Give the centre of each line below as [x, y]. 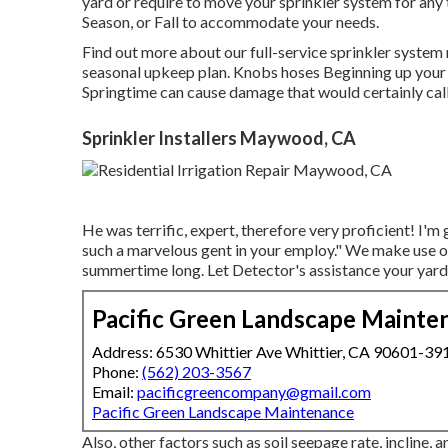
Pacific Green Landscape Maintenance [223, 411]
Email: [114, 391]
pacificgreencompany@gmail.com [254, 391]
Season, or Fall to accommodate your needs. [230, 21]
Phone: [117, 371]
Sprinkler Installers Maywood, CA [219, 137]
